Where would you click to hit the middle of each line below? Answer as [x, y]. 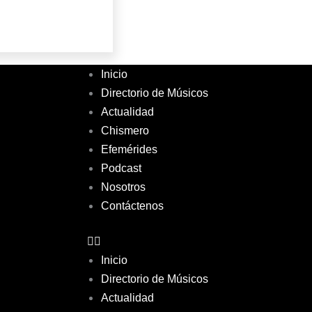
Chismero [125, 131]
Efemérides [129, 150]
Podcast [121, 169]
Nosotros [123, 187]
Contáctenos [132, 206]
